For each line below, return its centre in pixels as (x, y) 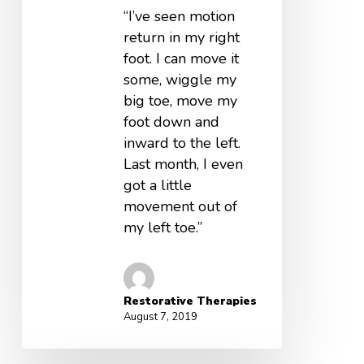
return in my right (181, 37)
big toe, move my (180, 100)
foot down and (171, 121)
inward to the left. (182, 143)
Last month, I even (183, 164)
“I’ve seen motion (179, 16)
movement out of (180, 206)
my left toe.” (162, 227)
